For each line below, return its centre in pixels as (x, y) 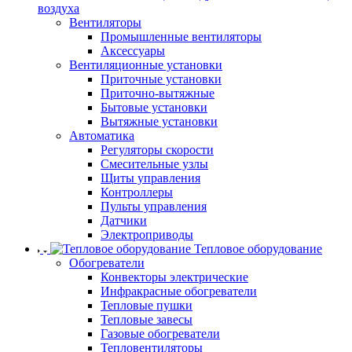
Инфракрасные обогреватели (179, 291)
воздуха (59, 8)
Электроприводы (147, 235)
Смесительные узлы (154, 164)
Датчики (124, 220)
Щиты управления (150, 178)
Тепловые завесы (147, 319)
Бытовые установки (154, 107)
